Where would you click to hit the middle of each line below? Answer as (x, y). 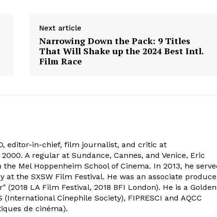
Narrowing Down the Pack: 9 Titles (115, 40)
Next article (60, 28)
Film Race (60, 61)
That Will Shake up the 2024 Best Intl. (121, 51)
